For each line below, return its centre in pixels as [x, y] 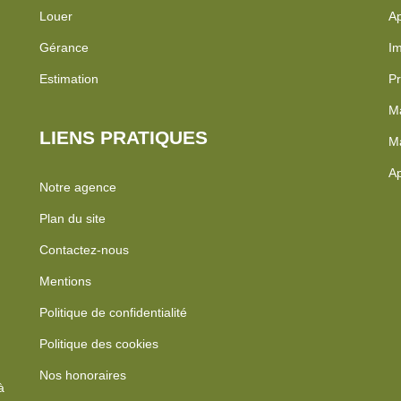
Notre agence [78, 188]
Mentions [65, 282]
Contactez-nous [84, 250]
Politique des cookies [99, 344]
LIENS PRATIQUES [124, 138]
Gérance [64, 48]
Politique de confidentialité [113, 313]
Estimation [69, 79]
